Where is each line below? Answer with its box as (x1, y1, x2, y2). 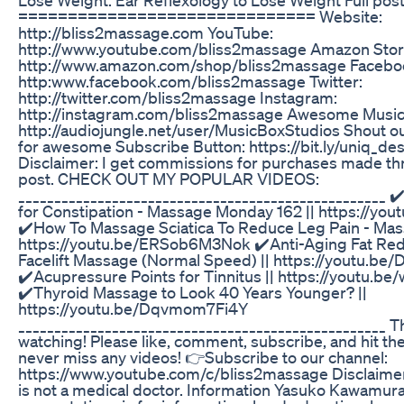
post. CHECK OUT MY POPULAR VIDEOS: (18, 168, 319, 188)
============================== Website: (18, 5, 382, 26)
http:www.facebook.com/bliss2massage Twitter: (18, 70, 363, 91)
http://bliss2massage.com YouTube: (18, 22, 273, 42)
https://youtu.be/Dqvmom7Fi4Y (18, 298, 248, 318)
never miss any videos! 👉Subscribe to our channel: (18, 346, 388, 367)
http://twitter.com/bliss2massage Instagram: (18, 87, 337, 107)
